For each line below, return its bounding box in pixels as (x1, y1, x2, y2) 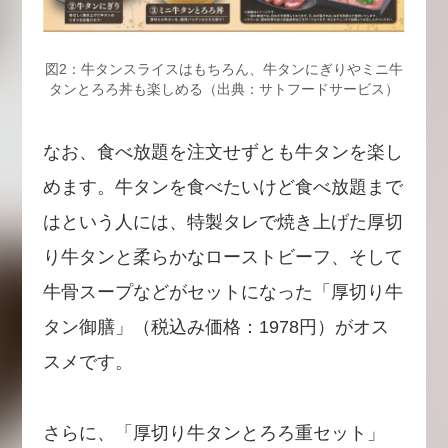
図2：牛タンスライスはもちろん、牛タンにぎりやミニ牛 (45, 61, 403, 78)
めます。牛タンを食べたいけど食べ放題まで (42, 177, 403, 198)
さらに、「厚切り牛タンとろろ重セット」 (42, 423, 385, 444)
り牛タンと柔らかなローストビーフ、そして (42, 247, 403, 268)
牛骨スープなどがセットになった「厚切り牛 (42, 282, 403, 303)
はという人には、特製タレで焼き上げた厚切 (42, 212, 403, 233)
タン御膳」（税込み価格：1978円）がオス (42, 317, 389, 338)
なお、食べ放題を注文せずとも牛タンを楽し (42, 142, 403, 163)
